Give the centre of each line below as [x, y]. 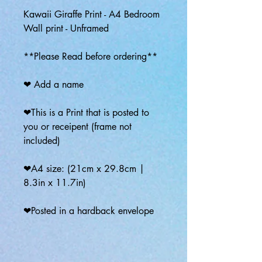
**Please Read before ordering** [90, 56]
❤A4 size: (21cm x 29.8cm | [84, 169]
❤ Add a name [54, 85]
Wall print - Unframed [66, 28]
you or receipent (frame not [77, 127]
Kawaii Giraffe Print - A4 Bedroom [92, 14]
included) [43, 141]
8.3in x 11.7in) [55, 183]
